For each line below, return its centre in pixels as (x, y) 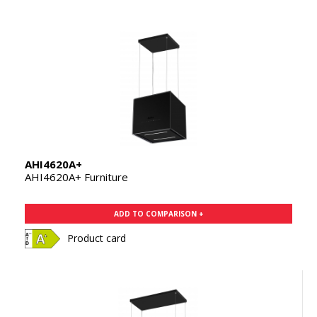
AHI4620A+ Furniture (76, 177)
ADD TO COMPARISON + (158, 214)
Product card (97, 238)
